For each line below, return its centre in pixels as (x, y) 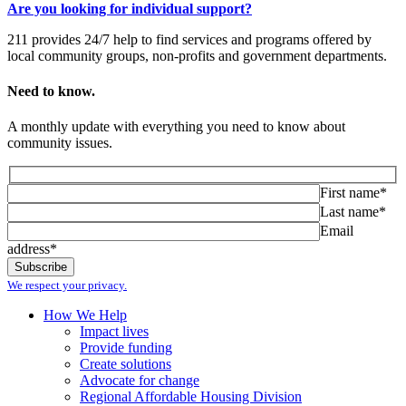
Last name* (353, 211)
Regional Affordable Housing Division (191, 396)
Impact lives (114, 331)
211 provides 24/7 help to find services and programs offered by (189, 39)
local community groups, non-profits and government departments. (197, 55)
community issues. (60, 143)
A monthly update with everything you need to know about (176, 127)
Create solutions (126, 363)
